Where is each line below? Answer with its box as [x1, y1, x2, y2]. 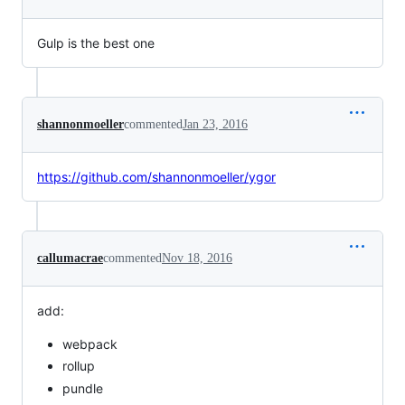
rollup [62, 358, 95, 374]
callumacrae [37, 250, 103, 265]
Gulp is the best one [37, 34, 155, 51]
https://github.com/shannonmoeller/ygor [37, 168, 276, 184]
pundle [62, 380, 103, 396]
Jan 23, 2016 [183, 117, 248, 131]
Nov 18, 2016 [162, 250, 232, 265]
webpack [62, 335, 118, 352]
